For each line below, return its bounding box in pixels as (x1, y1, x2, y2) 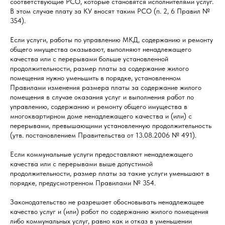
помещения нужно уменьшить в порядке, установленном (10, 74, 181, 82)
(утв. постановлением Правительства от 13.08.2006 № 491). (10, 131, 196, 140)
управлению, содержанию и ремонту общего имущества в (10, 102, 187, 111)
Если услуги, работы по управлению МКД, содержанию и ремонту (10, 36, 213, 44)
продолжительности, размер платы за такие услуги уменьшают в (10, 169, 209, 178)
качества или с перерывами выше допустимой (10, 160, 153, 168)
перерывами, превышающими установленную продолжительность (10, 122, 211, 130)
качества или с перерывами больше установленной (10, 55, 168, 63)
